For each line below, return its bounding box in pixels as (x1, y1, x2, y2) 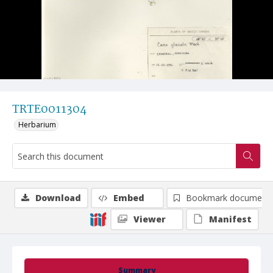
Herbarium (18, 119, 56, 130)
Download (35, 192, 81, 204)
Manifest (209, 213, 252, 225)
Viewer (133, 213, 166, 225)
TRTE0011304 (12, 101, 87, 119)
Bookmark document (186, 192, 270, 204)
